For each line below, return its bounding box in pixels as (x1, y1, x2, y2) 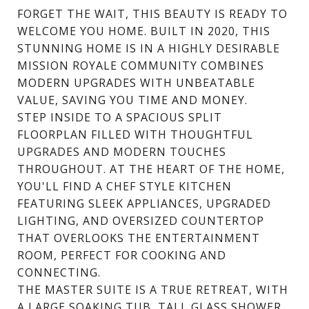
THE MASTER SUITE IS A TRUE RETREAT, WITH (17, 281, 288, 297)
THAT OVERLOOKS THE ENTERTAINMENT (17, 230, 260, 246)
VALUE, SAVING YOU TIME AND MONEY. (17, 92, 248, 108)
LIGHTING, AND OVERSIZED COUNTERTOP (17, 212, 264, 228)
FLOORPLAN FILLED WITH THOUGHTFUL (17, 126, 253, 142)
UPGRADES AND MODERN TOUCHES (17, 143, 226, 159)
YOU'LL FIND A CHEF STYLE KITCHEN (17, 178, 232, 194)
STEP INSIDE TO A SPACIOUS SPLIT (17, 109, 222, 125)
